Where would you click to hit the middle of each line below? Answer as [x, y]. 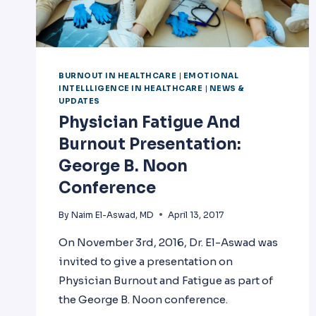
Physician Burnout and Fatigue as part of [166, 280]
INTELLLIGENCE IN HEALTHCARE [131, 88]
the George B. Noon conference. [143, 299]
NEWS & [226, 88]
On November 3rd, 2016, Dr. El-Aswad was [168, 242]
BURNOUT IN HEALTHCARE [118, 75]
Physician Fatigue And [150, 122]
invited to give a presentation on [146, 261]
